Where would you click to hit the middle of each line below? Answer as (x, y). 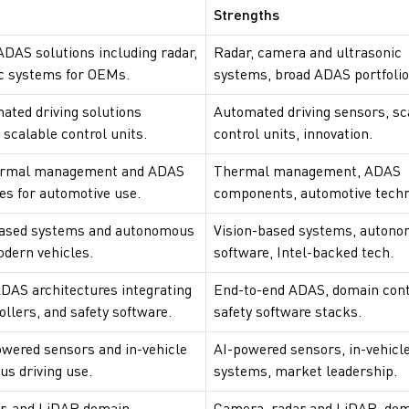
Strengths (246, 17)
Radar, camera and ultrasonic (308, 54)
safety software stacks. (288, 314)
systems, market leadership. (305, 373)
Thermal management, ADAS (307, 173)
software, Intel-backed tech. (304, 254)
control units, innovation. (293, 136)
